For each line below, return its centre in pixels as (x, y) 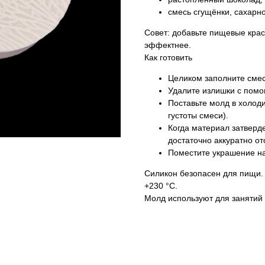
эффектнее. (168, 45)
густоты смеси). (198, 116)
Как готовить (168, 58)
